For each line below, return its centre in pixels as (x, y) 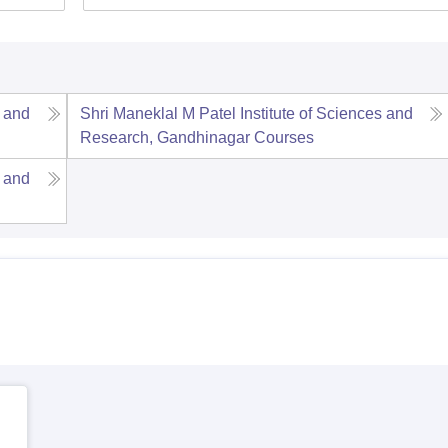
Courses (283, 137)
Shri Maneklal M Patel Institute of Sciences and (246, 113)
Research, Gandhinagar (164, 137)
